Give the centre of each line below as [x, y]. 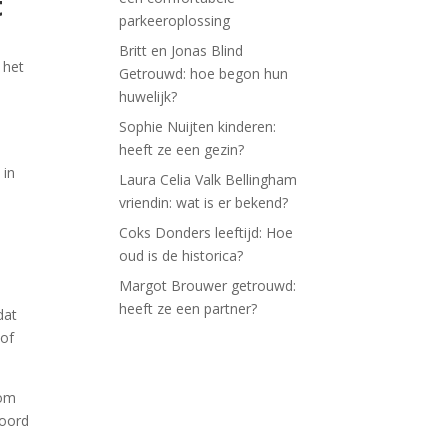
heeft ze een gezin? [182, 149]
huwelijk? [148, 96]
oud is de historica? [181, 255]
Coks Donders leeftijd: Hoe [206, 232]
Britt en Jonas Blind [181, 50]
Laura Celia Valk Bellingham [208, 179]
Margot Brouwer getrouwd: [208, 285]
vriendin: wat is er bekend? [204, 202]
